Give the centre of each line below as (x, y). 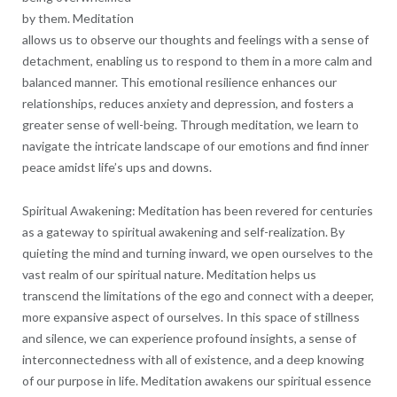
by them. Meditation (78, 19)
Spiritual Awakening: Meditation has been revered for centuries (197, 211)
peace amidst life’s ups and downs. (117, 167)
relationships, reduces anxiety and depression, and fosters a (187, 104)
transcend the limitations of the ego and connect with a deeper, (198, 296)
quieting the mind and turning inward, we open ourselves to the (197, 253)
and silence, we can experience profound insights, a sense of (189, 339)
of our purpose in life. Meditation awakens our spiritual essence (196, 381)
